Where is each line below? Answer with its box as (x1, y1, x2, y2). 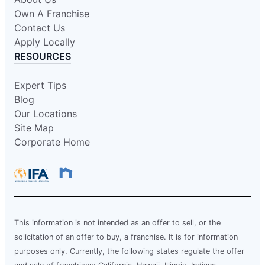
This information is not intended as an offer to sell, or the (14, 218, 221, 227)
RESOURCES (14, 50, 71, 62)
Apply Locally (14, 35, 75, 48)
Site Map (14, 121, 54, 134)
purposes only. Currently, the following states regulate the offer (14, 246, 244, 256)
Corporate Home (14, 135, 90, 148)
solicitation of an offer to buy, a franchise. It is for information (14, 232, 238, 241)
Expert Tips (14, 79, 66, 91)
